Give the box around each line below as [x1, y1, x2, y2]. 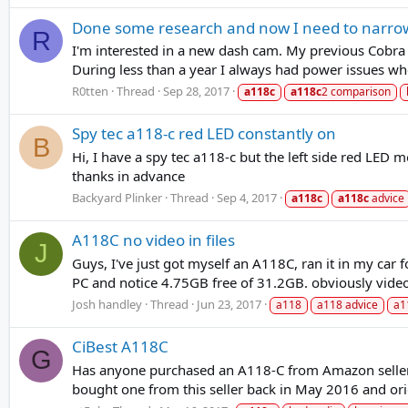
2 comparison [321, 84, 391, 100]
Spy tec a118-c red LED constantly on [72, 123, 336, 145]
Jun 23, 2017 [197, 295, 261, 312]
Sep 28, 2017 [163, 83, 229, 100]
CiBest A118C [72, 336, 168, 357]
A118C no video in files [72, 229, 235, 251]
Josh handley [72, 295, 142, 312]
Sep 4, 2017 [217, 189, 277, 206]
